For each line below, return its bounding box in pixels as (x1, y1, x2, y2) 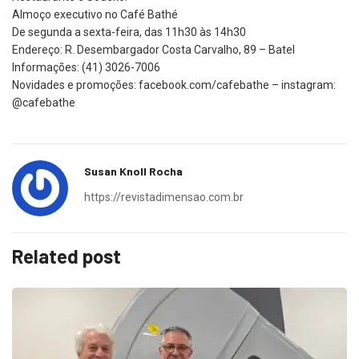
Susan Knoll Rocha (84, 164, 183, 179)
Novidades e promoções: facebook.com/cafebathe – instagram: (12, 79, 336, 92)
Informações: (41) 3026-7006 (12, 61, 160, 75)
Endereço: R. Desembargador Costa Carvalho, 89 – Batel (12, 43, 295, 57)
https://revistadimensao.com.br (84, 191, 244, 204)
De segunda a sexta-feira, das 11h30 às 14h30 (12, 26, 246, 39)
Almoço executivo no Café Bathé (12, 8, 178, 22)
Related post (12, 244, 121, 268)
